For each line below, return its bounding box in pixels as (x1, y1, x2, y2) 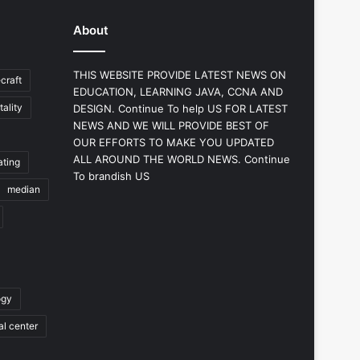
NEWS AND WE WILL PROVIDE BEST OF (73, 118, 269, 132)
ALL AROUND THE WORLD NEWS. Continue (73, 152, 290, 166)
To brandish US (73, 169, 149, 182)
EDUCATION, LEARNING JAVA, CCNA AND (73, 84, 283, 98)
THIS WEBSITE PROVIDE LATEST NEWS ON (73, 67, 286, 81)
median (7, 182, 40, 195)
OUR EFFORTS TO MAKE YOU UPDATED (73, 135, 274, 149)
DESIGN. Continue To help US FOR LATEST (73, 101, 288, 115)
